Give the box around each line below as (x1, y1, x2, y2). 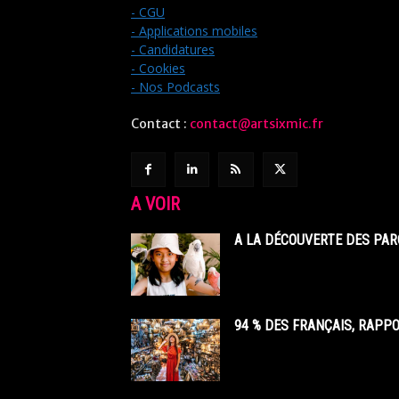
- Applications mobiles (131, 22, 257, 40)
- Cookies (131, 60, 185, 77)
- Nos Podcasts (131, 78, 220, 96)
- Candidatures (131, 41, 215, 59)
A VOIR (131, 193, 180, 216)
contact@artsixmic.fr (190, 116, 323, 133)
